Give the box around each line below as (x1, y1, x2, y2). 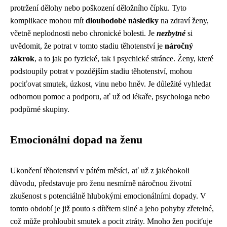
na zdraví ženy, (159, 16, 209, 25)
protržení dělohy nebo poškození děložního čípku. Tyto (10, 4, 186, 12)
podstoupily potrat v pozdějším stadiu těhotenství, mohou (10, 67, 192, 75)
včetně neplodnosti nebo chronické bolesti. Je (10, 29, 157, 37)
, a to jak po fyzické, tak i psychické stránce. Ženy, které (34, 54, 213, 63)
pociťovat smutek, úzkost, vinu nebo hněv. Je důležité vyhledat (10, 80, 211, 88)
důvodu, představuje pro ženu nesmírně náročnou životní (10, 179, 192, 187)
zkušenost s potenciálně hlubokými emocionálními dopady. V (10, 192, 206, 200)
